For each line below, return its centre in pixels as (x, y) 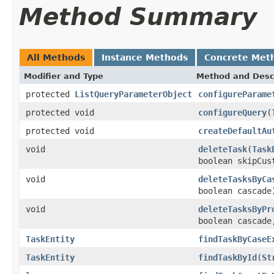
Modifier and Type (64, 76)
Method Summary (138, 17)
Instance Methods (145, 57)
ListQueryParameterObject (133, 94)
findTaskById (228, 257)
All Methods (56, 57)
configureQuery (232, 112)
